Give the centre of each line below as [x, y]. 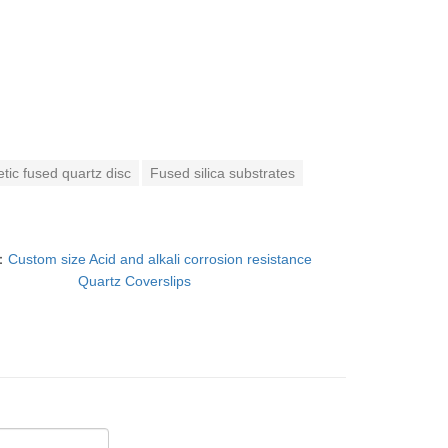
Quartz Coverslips [134, 281]
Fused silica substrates [222, 173]
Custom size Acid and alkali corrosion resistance [159, 259]
